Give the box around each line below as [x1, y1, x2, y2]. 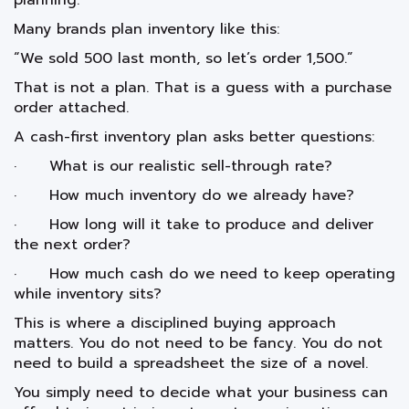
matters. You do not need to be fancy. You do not [14, 332, 383, 355]
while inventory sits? [14, 283, 162, 306]
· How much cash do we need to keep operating [14, 263, 395, 286]
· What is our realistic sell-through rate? [14, 155, 332, 178]
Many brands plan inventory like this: [14, 18, 279, 41]
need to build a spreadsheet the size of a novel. [14, 352, 368, 375]
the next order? [14, 234, 131, 257]
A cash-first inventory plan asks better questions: [14, 126, 374, 149]
